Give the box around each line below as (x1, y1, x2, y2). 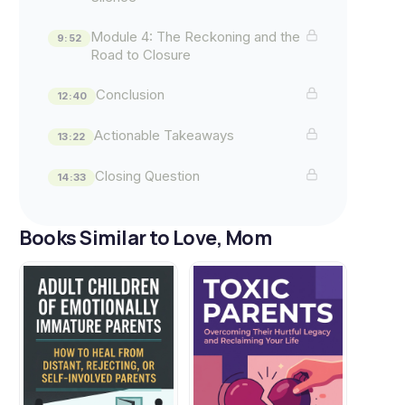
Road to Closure (90, 46, 192, 63)
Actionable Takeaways (94, 127, 235, 144)
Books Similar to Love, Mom (19, 224, 272, 251)
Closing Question (95, 167, 201, 184)
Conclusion (96, 86, 165, 103)
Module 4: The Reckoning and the (90, 28, 301, 45)
